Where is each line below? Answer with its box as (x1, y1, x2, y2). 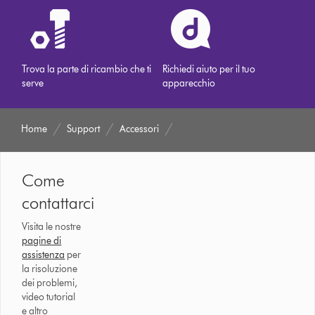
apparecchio (162, 77, 216, 89)
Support (67, 122, 101, 135)
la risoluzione (22, 262, 78, 275)
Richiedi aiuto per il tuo (162, 63, 256, 75)
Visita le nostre (22, 220, 82, 233)
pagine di (22, 234, 62, 247)
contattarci (22, 192, 95, 213)
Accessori (120, 122, 160, 135)
